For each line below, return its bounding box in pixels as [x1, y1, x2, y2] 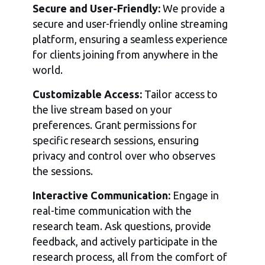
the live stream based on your [33, 104, 173, 116]
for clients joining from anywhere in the [33, 49, 219, 61]
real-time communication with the [33, 205, 192, 217]
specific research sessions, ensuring [33, 134, 199, 147]
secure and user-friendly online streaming [33, 18, 228, 30]
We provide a [160, 2, 225, 15]
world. [33, 64, 63, 76]
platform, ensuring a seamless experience [33, 33, 228, 46]
